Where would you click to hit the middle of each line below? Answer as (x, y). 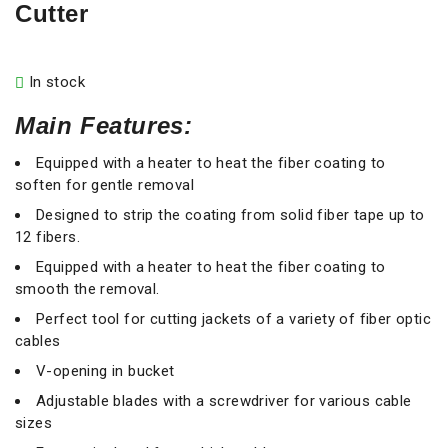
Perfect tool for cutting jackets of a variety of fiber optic (233, 318)
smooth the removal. (87, 288)
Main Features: (104, 125)
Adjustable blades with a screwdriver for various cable (224, 400)
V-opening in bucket (105, 370)
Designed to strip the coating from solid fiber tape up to (230, 214)
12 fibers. (47, 236)
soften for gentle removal (104, 184)
